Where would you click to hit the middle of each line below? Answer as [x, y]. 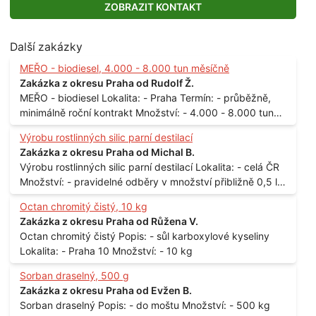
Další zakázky [46, 47]
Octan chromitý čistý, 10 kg [84, 207]
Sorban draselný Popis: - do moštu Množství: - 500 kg [59, 305]
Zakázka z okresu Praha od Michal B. [107, 152]
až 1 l [32, 197]
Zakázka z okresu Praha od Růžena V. [109, 221]
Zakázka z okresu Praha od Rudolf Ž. [107, 83]
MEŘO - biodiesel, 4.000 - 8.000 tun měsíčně [124, 68]
